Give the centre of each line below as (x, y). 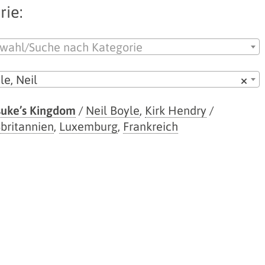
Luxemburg (88, 126)
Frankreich (151, 126)
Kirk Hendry (176, 110)
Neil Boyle (113, 110)
